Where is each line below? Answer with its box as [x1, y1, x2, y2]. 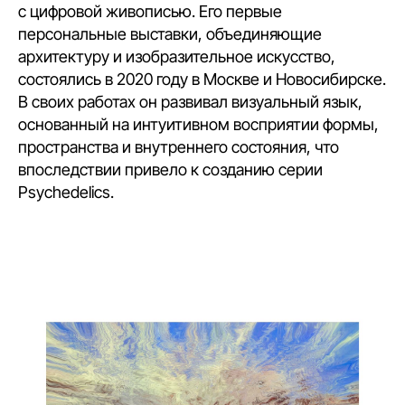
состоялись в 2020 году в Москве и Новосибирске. [18, 70, 386, 89]
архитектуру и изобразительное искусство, [18, 47, 335, 67]
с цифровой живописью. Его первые [18, 2, 282, 22]
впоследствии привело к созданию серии [18, 160, 323, 180]
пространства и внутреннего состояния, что [18, 137, 339, 157]
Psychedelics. [18, 183, 114, 202]
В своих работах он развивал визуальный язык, [18, 92, 363, 112]
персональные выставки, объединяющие [18, 24, 322, 44]
